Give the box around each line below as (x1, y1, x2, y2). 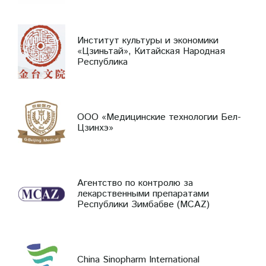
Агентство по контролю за (77, 176, 193, 190)
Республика (77, 55, 128, 69)
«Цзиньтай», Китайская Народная (77, 44, 225, 58)
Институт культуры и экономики (77, 33, 218, 47)
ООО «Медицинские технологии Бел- (77, 110, 241, 124)
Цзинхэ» (77, 121, 113, 135)
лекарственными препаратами (77, 186, 209, 201)
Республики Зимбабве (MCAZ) (77, 197, 210, 211)
